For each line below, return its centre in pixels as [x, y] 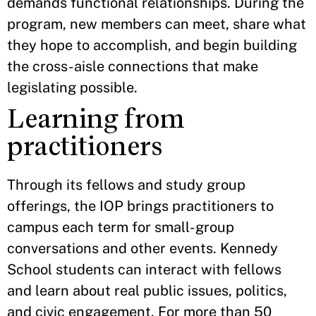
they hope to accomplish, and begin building [152, 45]
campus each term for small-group [121, 227]
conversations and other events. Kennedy [142, 248]
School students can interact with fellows [144, 269]
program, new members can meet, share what [157, 24]
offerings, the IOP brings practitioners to [140, 206]
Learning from [96, 119]
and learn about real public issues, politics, [147, 290]
